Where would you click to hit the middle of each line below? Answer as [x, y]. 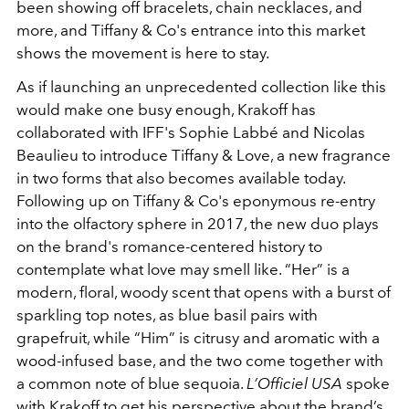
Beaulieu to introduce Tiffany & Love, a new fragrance [204, 156]
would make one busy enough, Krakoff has [166, 110]
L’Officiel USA [294, 384]
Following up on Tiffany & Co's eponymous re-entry [196, 201]
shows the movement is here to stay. [143, 53]
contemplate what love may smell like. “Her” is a [183, 270]
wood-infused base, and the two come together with [200, 361]
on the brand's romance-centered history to [169, 247]
